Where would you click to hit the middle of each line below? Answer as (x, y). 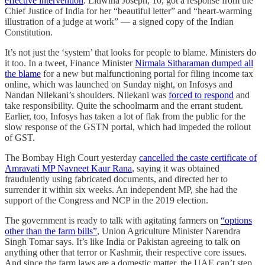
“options (236, 220)
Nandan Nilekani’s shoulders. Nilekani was (87, 95)
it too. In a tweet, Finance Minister (70, 63)
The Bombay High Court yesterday (72, 157)
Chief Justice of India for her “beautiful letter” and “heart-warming (128, 11)
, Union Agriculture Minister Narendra (169, 231)
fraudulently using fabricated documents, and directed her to (116, 179)
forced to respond (201, 95)
